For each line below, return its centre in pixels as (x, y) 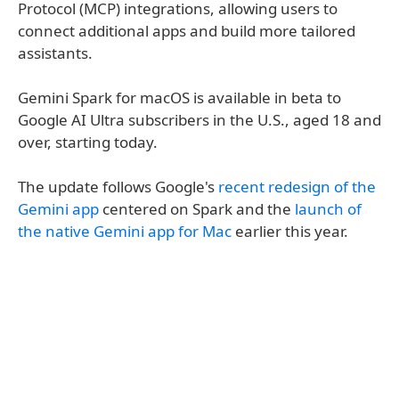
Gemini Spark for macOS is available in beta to (179, 97)
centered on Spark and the (197, 208)
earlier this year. (290, 231)
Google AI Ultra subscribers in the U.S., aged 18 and (199, 119)
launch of (328, 208)
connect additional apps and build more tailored (187, 30)
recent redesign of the (297, 186)
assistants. (55, 53)
